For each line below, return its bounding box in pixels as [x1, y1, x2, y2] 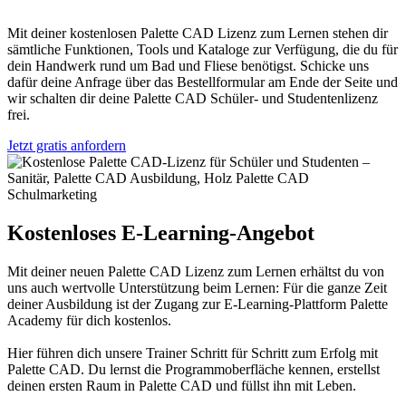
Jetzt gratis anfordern [7, 138, 126, 154]
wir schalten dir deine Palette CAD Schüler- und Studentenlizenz [7, 91, 378, 107]
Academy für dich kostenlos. [7, 312, 171, 328]
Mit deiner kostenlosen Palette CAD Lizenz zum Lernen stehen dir [7, 25, 388, 42]
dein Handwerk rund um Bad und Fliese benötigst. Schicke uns [7, 58, 369, 74]
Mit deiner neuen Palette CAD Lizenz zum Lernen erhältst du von [7, 263, 384, 279]
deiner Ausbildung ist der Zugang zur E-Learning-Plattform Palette [7, 295, 388, 312]
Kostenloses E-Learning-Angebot [7, 220, 314, 245]
